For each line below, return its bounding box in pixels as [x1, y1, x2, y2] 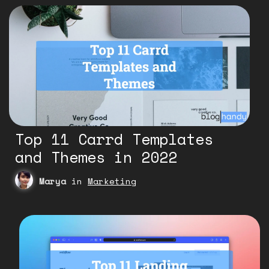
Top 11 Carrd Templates [15, 127, 213, 150]
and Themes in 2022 [15, 145, 177, 168]
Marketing [88, 174, 136, 187]
